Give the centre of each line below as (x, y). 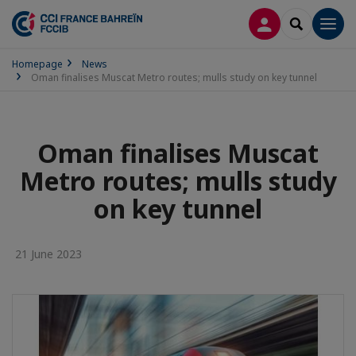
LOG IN (284, 23)
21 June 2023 (47, 254)
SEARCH (317, 23)
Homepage (37, 64)
